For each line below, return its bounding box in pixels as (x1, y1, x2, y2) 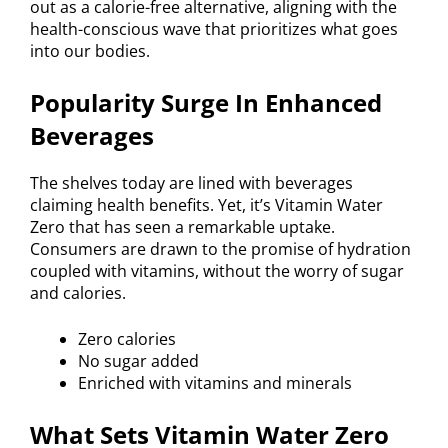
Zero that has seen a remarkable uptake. (30, 215, 335, 238)
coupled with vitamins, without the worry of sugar (30, 259, 404, 282)
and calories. (30, 281, 126, 304)
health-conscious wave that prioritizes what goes (30, 17, 398, 40)
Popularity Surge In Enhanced (30, 85, 382, 119)
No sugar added (78, 349, 199, 372)
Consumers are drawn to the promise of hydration (30, 237, 411, 260)
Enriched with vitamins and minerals (78, 371, 352, 394)
